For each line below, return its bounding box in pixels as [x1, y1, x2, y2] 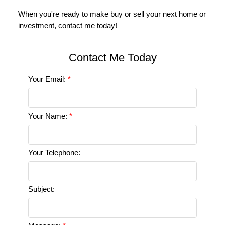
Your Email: [28, 75, 68, 84]
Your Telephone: [28, 149, 80, 157]
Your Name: [28, 112, 69, 121]
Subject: [28, 185, 55, 194]
